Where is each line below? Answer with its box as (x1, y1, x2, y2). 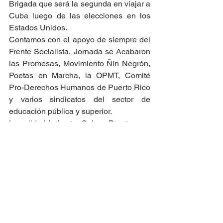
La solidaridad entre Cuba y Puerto (9, 118, 134, 128)
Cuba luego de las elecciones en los (9, 11, 150, 20)
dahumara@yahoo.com (9, 178, 91, 188)
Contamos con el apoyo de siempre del (9, 35, 150, 44)
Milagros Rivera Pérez (9, 154, 87, 164)
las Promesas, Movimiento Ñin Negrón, (9, 59, 150, 68)
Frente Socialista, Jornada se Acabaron (9, 47, 150, 56)
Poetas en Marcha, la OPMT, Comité (9, 71, 150, 80)
